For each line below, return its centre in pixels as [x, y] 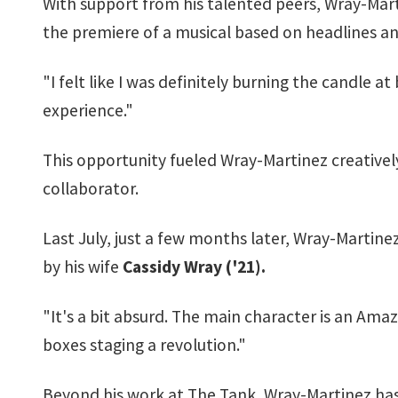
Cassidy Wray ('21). [194, 267]
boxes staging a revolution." [144, 345]
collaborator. [91, 188]
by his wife [83, 267]
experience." [88, 110]
